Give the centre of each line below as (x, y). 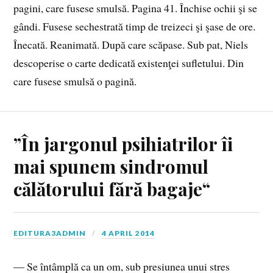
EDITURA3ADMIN (50, 233)
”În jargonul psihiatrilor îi (123, 144)
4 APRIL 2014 (129, 233)
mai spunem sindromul (111, 166)
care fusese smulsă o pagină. (75, 81)
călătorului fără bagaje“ (112, 189)
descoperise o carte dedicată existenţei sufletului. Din (129, 63)
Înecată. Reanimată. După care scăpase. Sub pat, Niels (131, 45)
